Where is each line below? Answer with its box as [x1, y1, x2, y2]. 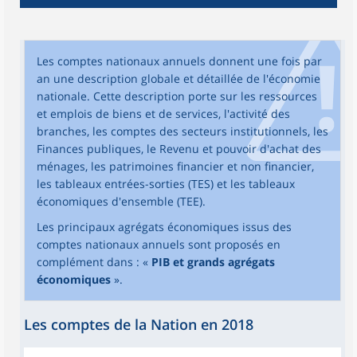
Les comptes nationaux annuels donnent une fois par [37, 53, 322, 69]
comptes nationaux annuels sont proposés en [37, 237, 280, 252]
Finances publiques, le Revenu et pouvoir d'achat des [37, 141, 321, 156]
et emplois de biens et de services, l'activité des [37, 106, 290, 121]
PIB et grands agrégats [151, 254, 275, 269]
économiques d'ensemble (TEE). [37, 194, 206, 209]
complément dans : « [37, 254, 151, 269]
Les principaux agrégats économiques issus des [37, 219, 292, 234]
